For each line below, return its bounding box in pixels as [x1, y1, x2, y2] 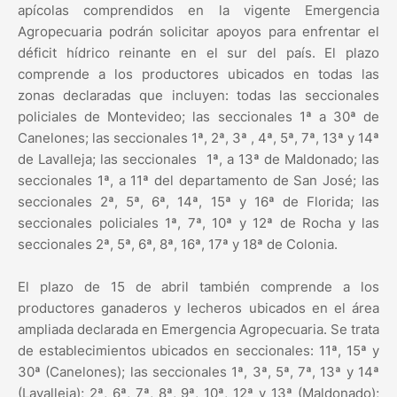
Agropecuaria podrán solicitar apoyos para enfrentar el [18, 23, 379, 41]
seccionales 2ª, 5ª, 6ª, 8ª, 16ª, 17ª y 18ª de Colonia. [18, 236, 338, 253]
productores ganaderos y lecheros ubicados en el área [18, 300, 379, 317]
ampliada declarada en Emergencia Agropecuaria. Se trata [18, 321, 379, 339]
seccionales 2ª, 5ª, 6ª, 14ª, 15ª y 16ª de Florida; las [18, 193, 379, 211]
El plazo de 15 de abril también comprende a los [18, 278, 379, 296]
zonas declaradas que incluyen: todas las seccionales [18, 87, 379, 105]
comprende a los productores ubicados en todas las [18, 66, 379, 83]
